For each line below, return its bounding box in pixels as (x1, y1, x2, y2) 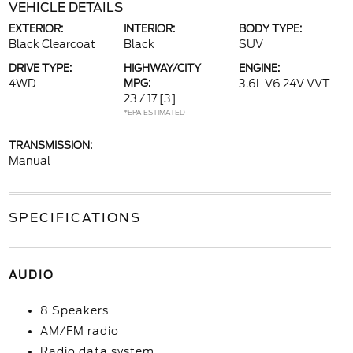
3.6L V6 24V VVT (239, 77, 331, 90)
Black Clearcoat (8, 38, 95, 50)
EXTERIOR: (8, 23, 63, 35)
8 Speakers (39, 304, 109, 317)
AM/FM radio (39, 325, 119, 337)
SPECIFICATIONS (8, 210, 141, 225)
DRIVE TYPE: (8, 62, 72, 74)
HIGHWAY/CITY (123, 62, 201, 74)
